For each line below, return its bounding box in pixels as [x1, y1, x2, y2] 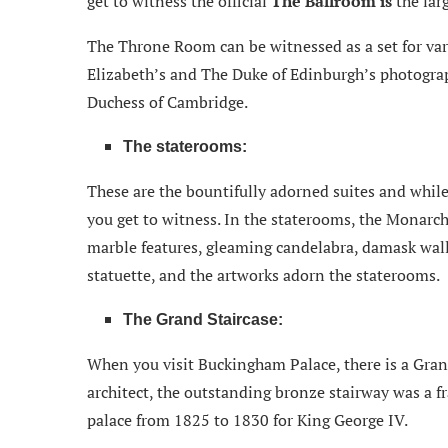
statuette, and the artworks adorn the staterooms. [87, 263, 440, 286]
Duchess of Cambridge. [87, 90, 248, 113]
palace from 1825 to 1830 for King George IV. [87, 408, 408, 431]
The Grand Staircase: [123, 310, 283, 328]
